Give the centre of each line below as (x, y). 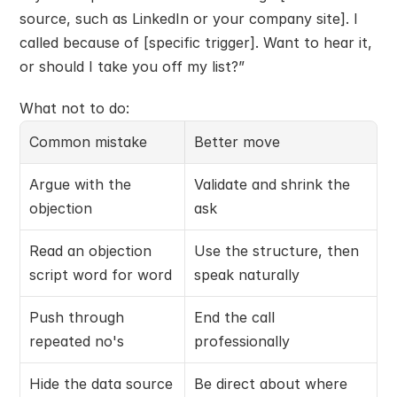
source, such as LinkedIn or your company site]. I (189, 18)
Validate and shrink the (272, 184)
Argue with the (80, 184)
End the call (234, 317)
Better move (237, 141)
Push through (77, 317)
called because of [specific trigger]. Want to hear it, (196, 42)
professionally (242, 341)
